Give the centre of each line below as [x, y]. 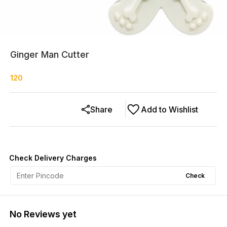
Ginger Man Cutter [50, 54]
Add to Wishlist [169, 109]
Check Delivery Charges [53, 158]
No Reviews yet [43, 214]
